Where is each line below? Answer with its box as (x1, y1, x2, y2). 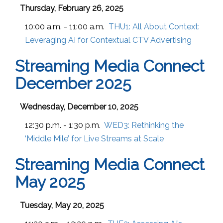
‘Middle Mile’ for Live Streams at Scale (25, 133, 164, 143)
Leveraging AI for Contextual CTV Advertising (25, 35, 192, 45)
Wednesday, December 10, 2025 (20, 102, 138, 111)
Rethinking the (131, 120, 184, 130)
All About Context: (132, 21, 200, 31)
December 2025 (15, 74, 131, 93)
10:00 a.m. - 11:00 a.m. (25, 21, 105, 31)
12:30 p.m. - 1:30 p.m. (25, 120, 101, 130)
